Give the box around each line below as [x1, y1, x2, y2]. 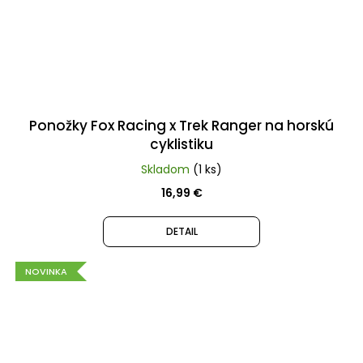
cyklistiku [150, 135, 213, 155]
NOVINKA [25, 265, 67, 279]
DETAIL [165, 224, 198, 239]
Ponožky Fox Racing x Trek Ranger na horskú [29, 116, 334, 136]
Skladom [141, 161, 193, 178]
